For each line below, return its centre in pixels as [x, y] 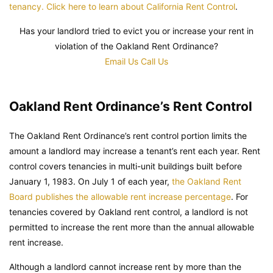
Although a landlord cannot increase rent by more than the [125, 266]
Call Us [154, 62]
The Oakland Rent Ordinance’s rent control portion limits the [128, 135]
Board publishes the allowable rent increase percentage [120, 196]
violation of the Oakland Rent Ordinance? [136, 46]
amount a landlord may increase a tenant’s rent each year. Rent [135, 151]
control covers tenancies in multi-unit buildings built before [126, 166]
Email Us [123, 62]
